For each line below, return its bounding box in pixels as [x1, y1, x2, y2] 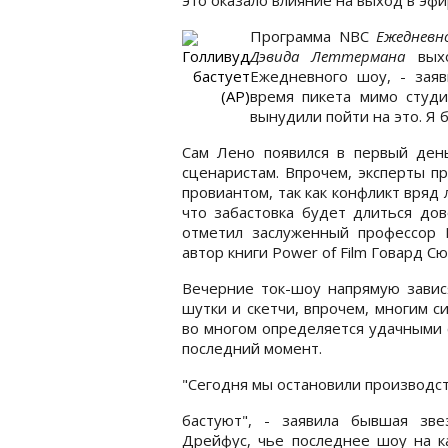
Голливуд [182, 45, 250, 66]
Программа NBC [250, 25, 377, 46]
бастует [193, 65, 250, 86]
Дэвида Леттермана [250, 45, 406, 66]
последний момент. [182, 337, 322, 358]
